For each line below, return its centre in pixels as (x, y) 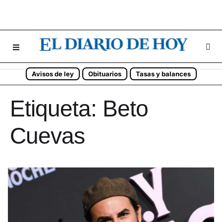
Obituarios (105, 74)
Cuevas (47, 136)
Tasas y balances (163, 74)
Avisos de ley (53, 74)
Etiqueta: (56, 109)
